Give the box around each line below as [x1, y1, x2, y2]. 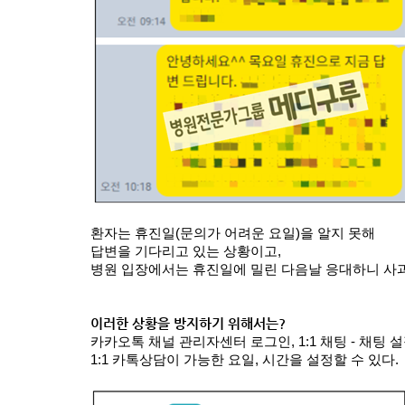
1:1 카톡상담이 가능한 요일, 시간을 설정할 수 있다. [90, 353, 399, 368]
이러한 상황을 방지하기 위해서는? [90, 316, 286, 332]
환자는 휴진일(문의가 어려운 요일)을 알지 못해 [90, 226, 375, 241]
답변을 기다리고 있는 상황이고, [90, 244, 285, 259]
